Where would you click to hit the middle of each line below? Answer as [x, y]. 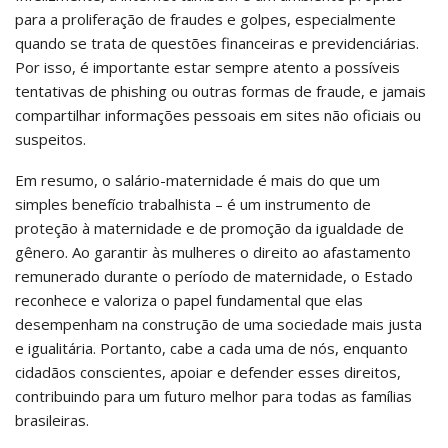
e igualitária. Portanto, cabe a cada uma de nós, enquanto [211, 347]
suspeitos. [50, 138]
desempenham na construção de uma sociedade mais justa [218, 323]
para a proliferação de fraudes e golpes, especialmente [205, 18]
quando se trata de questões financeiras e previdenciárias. [217, 42]
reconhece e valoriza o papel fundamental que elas [189, 299]
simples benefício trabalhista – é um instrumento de [193, 203]
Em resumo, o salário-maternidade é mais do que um [197, 179]
